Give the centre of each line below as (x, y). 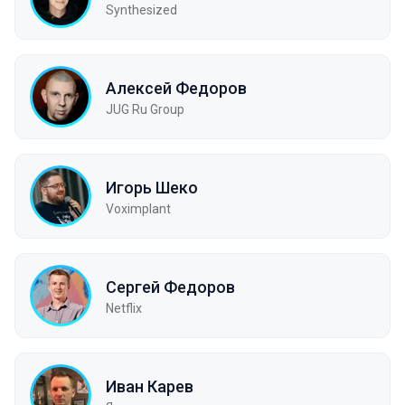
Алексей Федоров (176, 88)
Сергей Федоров (170, 287)
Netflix (124, 308)
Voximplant (138, 208)
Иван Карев (150, 386)
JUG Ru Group (145, 109)
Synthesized (141, 9)
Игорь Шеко (152, 187)
